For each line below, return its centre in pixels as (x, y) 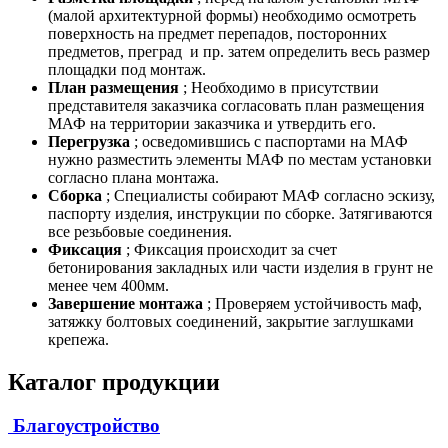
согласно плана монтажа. (135, 177)
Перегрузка (89, 141)
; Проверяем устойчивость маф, (312, 303)
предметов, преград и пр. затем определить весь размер (239, 51)
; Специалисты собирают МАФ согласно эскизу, (268, 195)
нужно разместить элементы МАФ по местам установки (240, 159)
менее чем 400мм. (110, 285)
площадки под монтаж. (129, 69)
